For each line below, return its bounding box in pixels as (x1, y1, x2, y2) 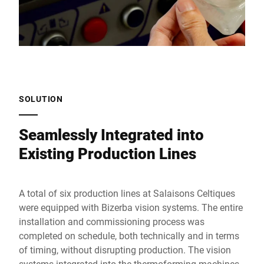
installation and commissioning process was (19, 215, 204, 228)
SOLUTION (19, 93, 63, 105)
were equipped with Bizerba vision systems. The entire (19, 201, 243, 214)
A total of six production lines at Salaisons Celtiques (19, 187, 235, 200)
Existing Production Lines (19, 143, 196, 164)
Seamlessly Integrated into (19, 124, 204, 145)
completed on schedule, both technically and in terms (19, 229, 239, 242)
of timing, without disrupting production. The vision (19, 243, 231, 256)
